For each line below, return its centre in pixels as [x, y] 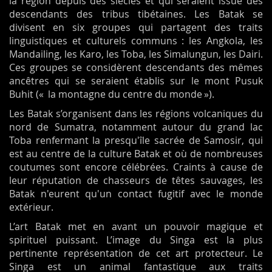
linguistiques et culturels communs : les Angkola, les [136, 41]
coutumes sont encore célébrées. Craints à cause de [136, 167]
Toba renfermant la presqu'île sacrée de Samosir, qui [136, 141]
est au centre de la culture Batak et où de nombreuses [136, 154]
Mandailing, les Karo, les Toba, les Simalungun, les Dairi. [136, 54]
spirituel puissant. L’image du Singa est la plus [136, 240]
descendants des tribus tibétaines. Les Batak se [136, 14]
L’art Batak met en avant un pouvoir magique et [136, 227]
